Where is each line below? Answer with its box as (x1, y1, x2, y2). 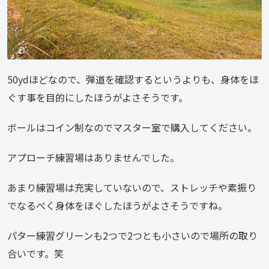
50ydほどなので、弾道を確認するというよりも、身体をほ (7, 71, 259, 86)
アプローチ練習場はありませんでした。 (7, 150, 180, 165)
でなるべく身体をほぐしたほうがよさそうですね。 (7, 198, 228, 213)
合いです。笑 (7, 246, 64, 261)
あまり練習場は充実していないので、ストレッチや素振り (7, 180, 256, 195)
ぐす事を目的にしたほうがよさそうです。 (7, 89, 188, 104)
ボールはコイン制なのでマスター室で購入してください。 (7, 119, 257, 134)
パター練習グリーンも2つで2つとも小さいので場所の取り (7, 228, 258, 243)
